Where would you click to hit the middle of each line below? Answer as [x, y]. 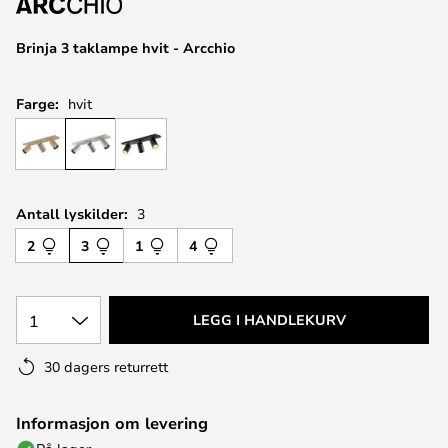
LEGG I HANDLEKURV [269, 319]
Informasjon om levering [112, 423]
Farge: [37, 103]
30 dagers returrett [106, 366]
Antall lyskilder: [72, 213]
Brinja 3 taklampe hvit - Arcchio [125, 47]
